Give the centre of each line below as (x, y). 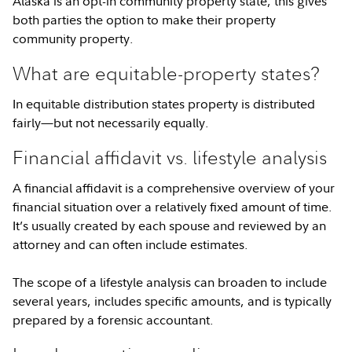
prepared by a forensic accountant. (115, 320)
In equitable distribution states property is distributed (164, 104)
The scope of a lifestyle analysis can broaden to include (170, 282)
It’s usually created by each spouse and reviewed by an (170, 225)
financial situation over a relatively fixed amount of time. (173, 207)
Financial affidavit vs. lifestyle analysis (170, 157)
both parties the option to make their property (145, 20)
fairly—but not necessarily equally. (111, 123)
